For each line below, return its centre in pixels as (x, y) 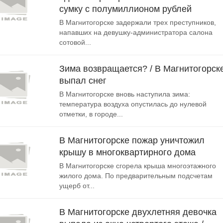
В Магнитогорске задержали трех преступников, (138, 22)
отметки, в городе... (91, 114)
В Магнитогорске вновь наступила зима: (125, 94)
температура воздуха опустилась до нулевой (133, 104)
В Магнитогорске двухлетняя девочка (138, 212)
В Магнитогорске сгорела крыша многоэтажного (138, 166)
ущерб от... (77, 186)
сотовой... (75, 42)
